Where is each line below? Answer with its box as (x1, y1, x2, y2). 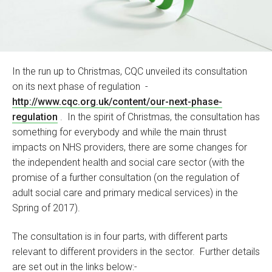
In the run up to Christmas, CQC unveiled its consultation (12, 65, 247, 77)
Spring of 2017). (12, 202, 83, 214)
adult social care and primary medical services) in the (12, 186, 238, 199)
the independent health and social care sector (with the (12, 156, 245, 168)
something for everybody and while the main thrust (12, 126, 226, 138)
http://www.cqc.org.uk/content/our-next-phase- (12, 95, 222, 107)
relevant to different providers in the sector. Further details (12, 245, 260, 257)
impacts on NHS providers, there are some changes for (12, 141, 247, 153)
